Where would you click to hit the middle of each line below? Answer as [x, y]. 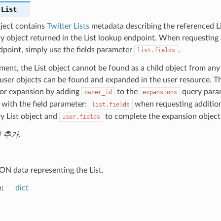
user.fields [81, 117]
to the [127, 92]
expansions [160, 92]
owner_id [98, 92]
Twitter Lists [68, 26]
